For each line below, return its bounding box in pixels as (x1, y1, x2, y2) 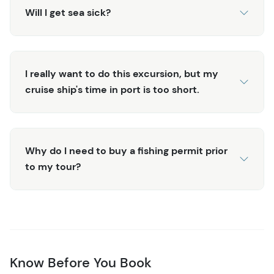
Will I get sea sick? (25, 6, 111, 19)
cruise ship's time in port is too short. (25, 83, 199, 96)
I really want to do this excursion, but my (25, 67, 218, 80)
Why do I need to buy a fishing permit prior (25, 144, 228, 157)
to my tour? (25, 160, 81, 173)
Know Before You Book (10, 254, 152, 272)
